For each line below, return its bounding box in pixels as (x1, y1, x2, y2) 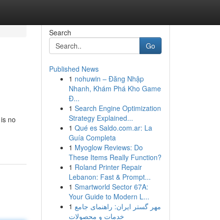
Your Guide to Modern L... (68, 192, 149, 201)
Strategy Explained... (68, 113, 133, 123)
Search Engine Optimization (74, 103, 161, 113)
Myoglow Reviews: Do (74, 142, 143, 152)
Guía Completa (68, 133, 116, 142)
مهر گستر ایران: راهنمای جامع (74, 201, 161, 211)
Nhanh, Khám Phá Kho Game (68, 83, 161, 93)
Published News (49, 64, 99, 74)
